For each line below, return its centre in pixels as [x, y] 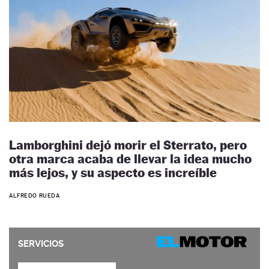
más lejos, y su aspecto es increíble [113, 172]
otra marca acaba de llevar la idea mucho [130, 159]
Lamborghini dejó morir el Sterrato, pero [128, 145]
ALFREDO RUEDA [35, 196]
